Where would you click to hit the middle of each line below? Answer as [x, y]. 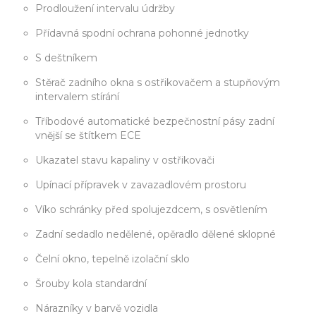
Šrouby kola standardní [91, 284]
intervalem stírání [77, 97]
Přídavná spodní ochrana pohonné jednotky [142, 34]
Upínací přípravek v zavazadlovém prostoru [141, 185]
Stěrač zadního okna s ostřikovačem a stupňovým [158, 83]
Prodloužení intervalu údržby [105, 9]
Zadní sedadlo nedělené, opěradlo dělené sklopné [156, 235]
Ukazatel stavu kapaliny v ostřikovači [125, 160]
